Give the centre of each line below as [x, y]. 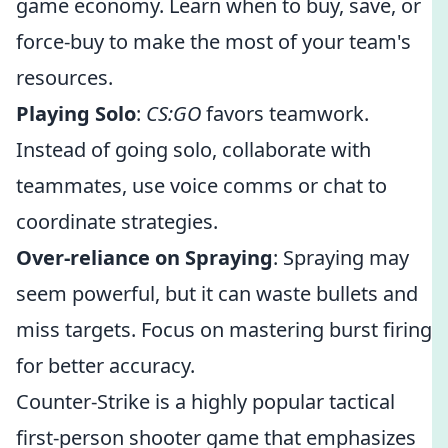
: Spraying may [341, 257]
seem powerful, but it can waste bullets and [217, 293]
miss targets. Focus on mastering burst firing [224, 329]
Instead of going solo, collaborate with [193, 149]
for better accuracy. [105, 365]
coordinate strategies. [117, 221]
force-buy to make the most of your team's [213, 41]
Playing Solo [76, 113]
